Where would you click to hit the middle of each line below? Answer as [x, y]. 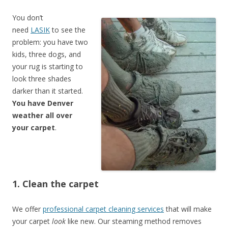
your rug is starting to [48, 66]
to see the [68, 30]
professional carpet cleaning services [103, 209]
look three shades [42, 79]
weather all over [42, 115]
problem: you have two [50, 42]
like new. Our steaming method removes [134, 221]
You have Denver [43, 103]
